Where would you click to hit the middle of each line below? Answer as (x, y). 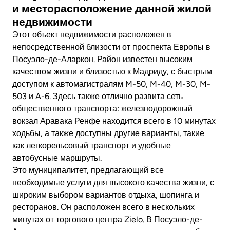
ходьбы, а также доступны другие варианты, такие (108, 133)
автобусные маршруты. (57, 158)
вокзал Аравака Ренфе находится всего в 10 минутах (114, 121)
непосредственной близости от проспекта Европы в (111, 47)
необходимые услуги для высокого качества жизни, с (113, 182)
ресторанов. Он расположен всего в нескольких (103, 207)
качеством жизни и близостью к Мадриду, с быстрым (112, 71)
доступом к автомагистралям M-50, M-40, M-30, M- (111, 84)
